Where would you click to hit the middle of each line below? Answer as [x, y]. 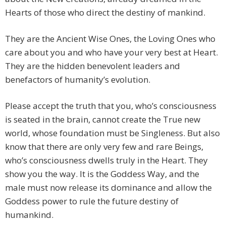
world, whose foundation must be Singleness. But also [112, 133]
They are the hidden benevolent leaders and [93, 66]
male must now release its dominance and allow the [108, 188]
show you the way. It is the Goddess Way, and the [102, 174]
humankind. [29, 215]
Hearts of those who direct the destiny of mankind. [105, 13]
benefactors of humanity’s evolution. [78, 80]
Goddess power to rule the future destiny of [92, 201]
